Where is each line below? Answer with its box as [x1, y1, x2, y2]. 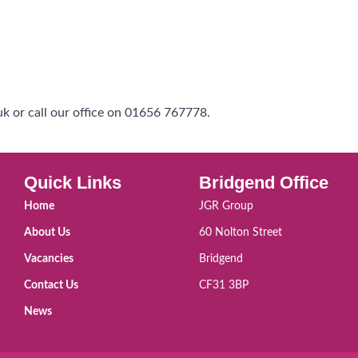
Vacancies [24, 253, 74, 265]
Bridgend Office [199, 173, 328, 193]
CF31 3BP [199, 280, 249, 291]
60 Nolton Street [199, 227, 282, 238]
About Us [24, 227, 70, 238]
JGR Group [199, 201, 253, 212]
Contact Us [24, 280, 78, 291]
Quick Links [24, 173, 121, 193]
